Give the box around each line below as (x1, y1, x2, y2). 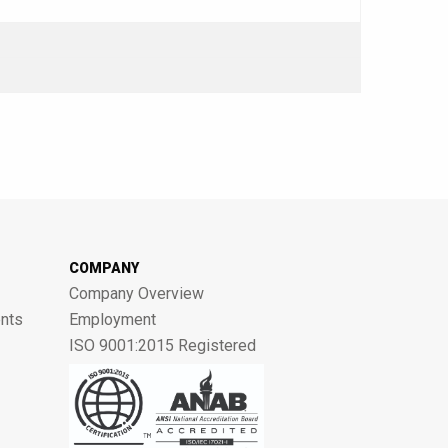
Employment (68, 310, 156, 329)
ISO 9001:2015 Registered (68, 336, 256, 355)
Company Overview (68, 284, 204, 303)
